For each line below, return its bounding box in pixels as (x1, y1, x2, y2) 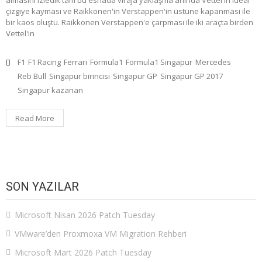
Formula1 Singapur (126, 56, 192, 67)
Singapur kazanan (18, 84, 83, 95)
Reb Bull (18, 70, 46, 81)
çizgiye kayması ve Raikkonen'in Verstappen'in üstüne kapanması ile (6, 5, 250, 16)
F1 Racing (28, 56, 61, 67)
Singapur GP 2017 (160, 70, 223, 81)
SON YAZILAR (6, 179, 79, 194)
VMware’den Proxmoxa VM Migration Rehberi (15, 227, 187, 239)
